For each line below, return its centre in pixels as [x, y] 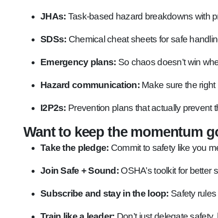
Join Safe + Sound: [80, 171]
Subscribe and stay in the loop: [105, 193]
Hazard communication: [90, 85]
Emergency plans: [78, 62]
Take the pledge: [75, 148]
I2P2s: [53, 108]
